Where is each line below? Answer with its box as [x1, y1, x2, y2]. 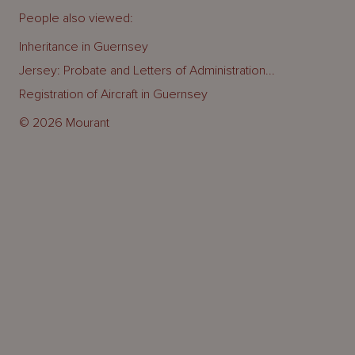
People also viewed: [19, 10, 133, 26]
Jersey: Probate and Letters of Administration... [19, 62, 275, 78]
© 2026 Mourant [19, 114, 109, 131]
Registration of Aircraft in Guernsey [19, 86, 208, 102]
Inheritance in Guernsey [19, 38, 148, 55]
